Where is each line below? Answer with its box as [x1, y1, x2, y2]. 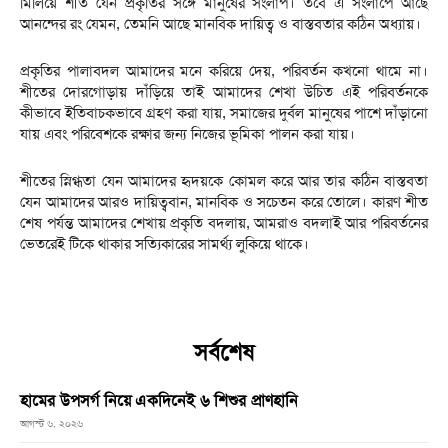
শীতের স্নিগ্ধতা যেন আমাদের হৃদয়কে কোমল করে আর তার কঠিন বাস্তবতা [20, 170, 428, 191]
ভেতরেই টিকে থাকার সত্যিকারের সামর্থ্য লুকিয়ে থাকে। [20, 233, 309, 254]
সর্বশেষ [194, 337, 254, 367]
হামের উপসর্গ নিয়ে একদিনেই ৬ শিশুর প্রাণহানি [20, 389, 299, 411]
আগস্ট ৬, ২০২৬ [20, 416, 83, 430]
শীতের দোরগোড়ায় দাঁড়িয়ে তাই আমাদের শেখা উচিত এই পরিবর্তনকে [20, 81, 428, 102]
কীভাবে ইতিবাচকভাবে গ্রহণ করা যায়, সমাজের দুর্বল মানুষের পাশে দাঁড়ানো [20, 102, 428, 123]
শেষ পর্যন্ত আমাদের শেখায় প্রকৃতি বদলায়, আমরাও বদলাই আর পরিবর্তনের [20, 212, 428, 233]
